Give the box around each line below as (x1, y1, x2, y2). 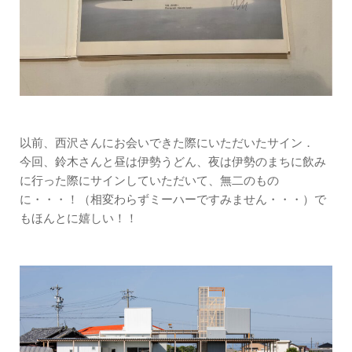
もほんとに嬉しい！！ (20, 211, 137, 225)
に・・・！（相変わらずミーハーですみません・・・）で (20, 192, 326, 206)
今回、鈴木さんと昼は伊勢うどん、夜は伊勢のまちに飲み (20, 155, 326, 168)
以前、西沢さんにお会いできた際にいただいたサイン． (20, 136, 314, 149)
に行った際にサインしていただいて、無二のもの (20, 174, 279, 187)
